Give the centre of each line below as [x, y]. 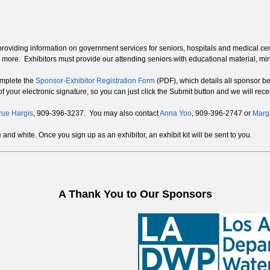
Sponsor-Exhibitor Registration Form [95, 81]
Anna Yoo [176, 114]
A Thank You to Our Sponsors [135, 194]
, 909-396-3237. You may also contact [96, 114]
